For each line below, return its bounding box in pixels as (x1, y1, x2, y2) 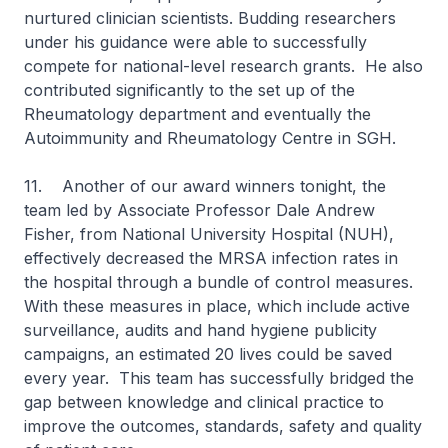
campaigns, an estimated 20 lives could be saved (24, 344, 392, 364)
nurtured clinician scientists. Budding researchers (24, 8, 396, 28)
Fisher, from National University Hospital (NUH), (24, 224, 394, 244)
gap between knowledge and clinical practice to (24, 392, 384, 412)
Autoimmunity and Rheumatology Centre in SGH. (24, 128, 396, 148)
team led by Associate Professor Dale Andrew (24, 200, 375, 220)
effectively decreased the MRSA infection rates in (24, 248, 398, 268)
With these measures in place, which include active (24, 296, 410, 316)
